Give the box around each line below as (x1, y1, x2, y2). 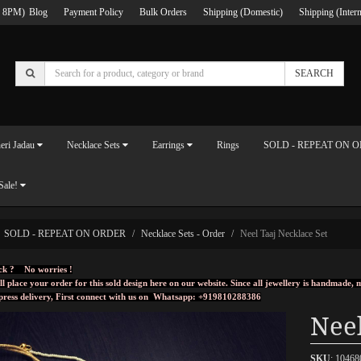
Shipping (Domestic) (203, 6, 283, 18)
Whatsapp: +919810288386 (153, 292, 261, 301)
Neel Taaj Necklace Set (240, 227, 327, 239)
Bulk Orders (139, 6, 187, 18)
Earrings (152, 139, 185, 151)
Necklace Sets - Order (141, 227, 225, 239)
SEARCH (295, 67, 334, 79)
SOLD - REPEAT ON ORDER (4, 227, 126, 239)
